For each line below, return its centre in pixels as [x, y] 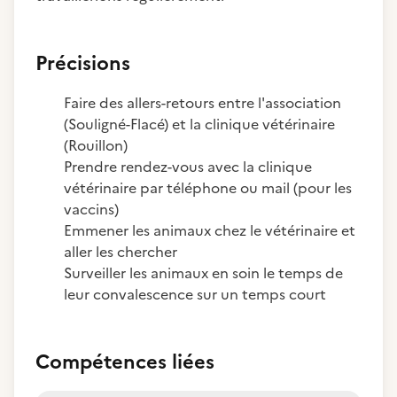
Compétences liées [125, 362]
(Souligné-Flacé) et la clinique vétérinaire [199, 124]
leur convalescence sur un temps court [197, 294]
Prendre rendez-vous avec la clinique [188, 167]
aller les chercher [122, 252]
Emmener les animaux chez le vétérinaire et [210, 230]
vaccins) [91, 209]
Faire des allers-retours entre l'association [202, 103]
